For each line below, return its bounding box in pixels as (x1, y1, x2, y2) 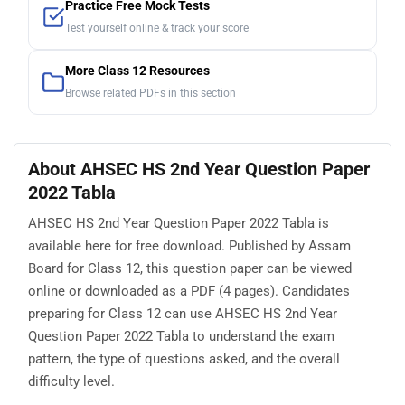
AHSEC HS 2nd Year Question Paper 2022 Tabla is (28, 215, 329, 232)
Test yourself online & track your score (65, 21, 249, 34)
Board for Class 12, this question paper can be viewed (28, 260, 352, 278)
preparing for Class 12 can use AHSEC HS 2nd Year (28, 306, 337, 323)
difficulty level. (28, 373, 115, 391)
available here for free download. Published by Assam (28, 238, 351, 255)
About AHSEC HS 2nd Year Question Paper (28, 157, 370, 180)
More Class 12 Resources (65, 62, 210, 79)
